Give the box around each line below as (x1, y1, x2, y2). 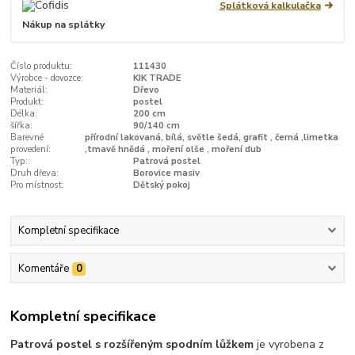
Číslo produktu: (10, 59, 73, 72)
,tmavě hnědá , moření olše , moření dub (85, 143, 262, 155)
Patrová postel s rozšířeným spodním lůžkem (10, 337, 254, 353)
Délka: (10, 107, 38, 120)
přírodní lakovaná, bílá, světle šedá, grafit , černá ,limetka (85, 131, 339, 143)
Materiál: (10, 83, 48, 96)
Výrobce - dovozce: (10, 71, 84, 84)
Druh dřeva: (10, 166, 59, 179)
